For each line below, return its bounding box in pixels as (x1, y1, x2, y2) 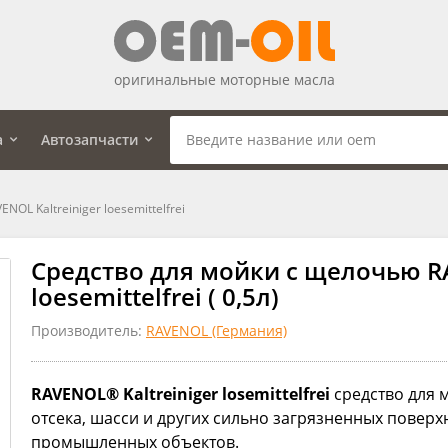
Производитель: (31, 320, 146, 340)
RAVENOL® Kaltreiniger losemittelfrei (31, 382, 330, 405)
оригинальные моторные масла (113, 69, 335, 89)
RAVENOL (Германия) (146, 320, 287, 340)
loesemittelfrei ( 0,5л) (31, 279, 279, 313)
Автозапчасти (41, 129, 138, 149)
